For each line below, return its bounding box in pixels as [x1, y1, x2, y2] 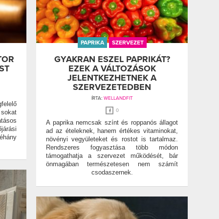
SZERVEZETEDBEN [73, 82, 151, 93]
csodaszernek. [91, 169, 133, 176]
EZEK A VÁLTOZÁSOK [68, 63, 156, 74]
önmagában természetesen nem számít [46, 160, 178, 168]
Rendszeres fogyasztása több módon [46, 144, 178, 152]
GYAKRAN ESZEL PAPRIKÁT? [54, 54, 170, 65]
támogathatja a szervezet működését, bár [46, 152, 178, 160]
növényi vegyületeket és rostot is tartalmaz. [46, 135, 178, 143]
